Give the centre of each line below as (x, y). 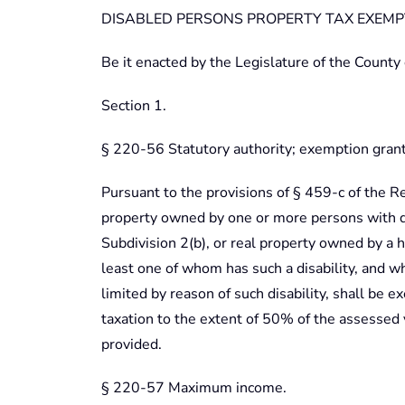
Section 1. (134, 105)
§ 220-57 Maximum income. (194, 387)
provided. (132, 344)
